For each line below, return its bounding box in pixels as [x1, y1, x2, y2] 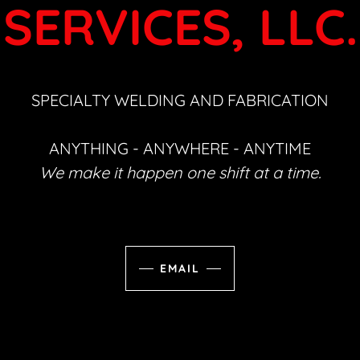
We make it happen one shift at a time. [39, 162, 321, 183]
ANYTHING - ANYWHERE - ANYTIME [49, 138, 311, 159]
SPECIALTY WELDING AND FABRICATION [31, 90, 329, 111]
